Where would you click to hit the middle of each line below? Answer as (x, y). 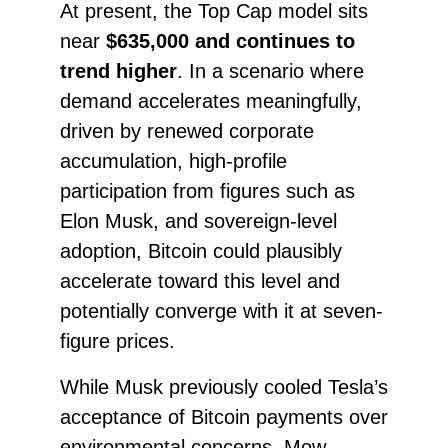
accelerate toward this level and (199, 280)
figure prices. (117, 340)
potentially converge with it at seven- (221, 310)
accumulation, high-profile (173, 160)
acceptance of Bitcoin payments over (223, 416)
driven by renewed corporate (186, 130)
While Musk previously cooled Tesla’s (223, 386)
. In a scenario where (270, 70)
